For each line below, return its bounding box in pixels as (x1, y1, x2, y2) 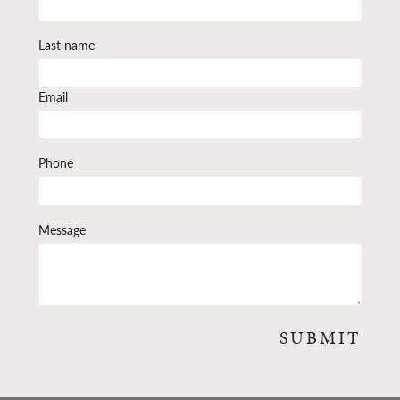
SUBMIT (279, 324, 361, 350)
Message (38, 220, 86, 238)
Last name (38, 35, 95, 54)
